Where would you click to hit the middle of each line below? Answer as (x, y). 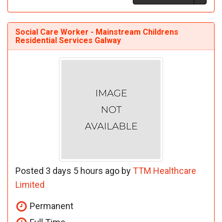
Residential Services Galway (68, 40)
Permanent (51, 206)
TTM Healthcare (165, 170)
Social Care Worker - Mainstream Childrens (97, 32)
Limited (30, 184)
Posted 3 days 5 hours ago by (74, 170)
